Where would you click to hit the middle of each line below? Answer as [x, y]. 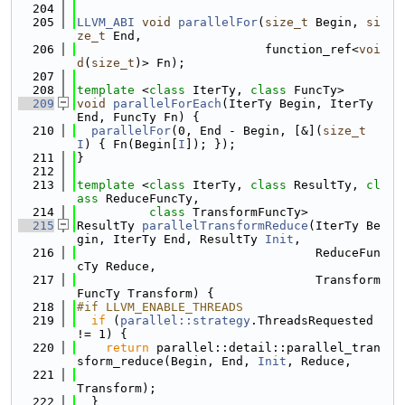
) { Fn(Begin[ [131, 144]
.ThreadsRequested [312, 320]
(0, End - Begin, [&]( [247, 131]
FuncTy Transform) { [146, 293]
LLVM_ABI [106, 22]
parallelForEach [167, 104]
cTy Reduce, [117, 266]
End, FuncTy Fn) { [138, 117]
